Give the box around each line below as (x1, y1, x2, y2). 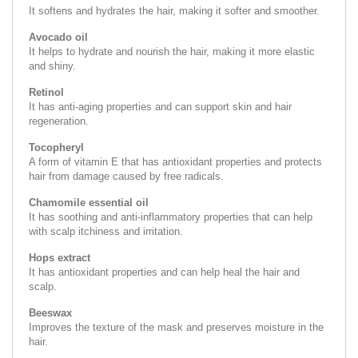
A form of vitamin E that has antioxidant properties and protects (29, 155, 322, 168)
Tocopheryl (29, 141, 84, 153)
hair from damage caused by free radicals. (29, 169, 224, 182)
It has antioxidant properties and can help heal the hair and (29, 265, 300, 278)
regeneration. (29, 114, 89, 127)
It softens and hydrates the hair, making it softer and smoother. (29, 4, 320, 17)
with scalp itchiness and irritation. (29, 225, 183, 237)
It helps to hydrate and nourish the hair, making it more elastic (29, 45, 315, 58)
